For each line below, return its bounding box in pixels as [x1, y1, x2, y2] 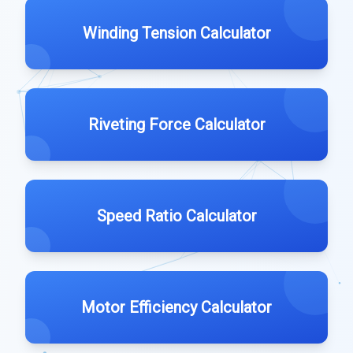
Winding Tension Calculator [82, 24, 271, 43]
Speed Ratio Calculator [96, 206, 257, 225]
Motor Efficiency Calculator [81, 298, 272, 317]
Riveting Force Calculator [87, 115, 266, 134]
